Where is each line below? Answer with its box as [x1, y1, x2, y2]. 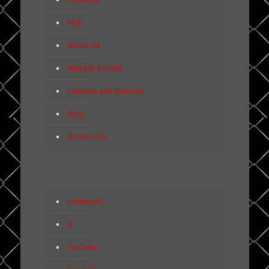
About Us [67, 41, 100, 50]
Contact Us [67, 132, 106, 142]
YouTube [67, 243, 97, 252]
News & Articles [67, 64, 122, 73]
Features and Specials [67, 86, 144, 96]
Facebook [67, 197, 103, 207]
